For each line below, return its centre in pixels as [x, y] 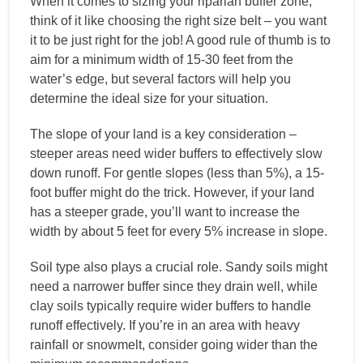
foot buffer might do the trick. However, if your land [172, 192]
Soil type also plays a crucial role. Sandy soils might [179, 267]
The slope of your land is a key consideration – [163, 134]
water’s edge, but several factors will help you [160, 79]
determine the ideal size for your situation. [149, 98]
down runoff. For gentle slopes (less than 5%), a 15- [177, 173]
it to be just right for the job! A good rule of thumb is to [180, 40]
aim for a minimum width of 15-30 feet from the [162, 59]
